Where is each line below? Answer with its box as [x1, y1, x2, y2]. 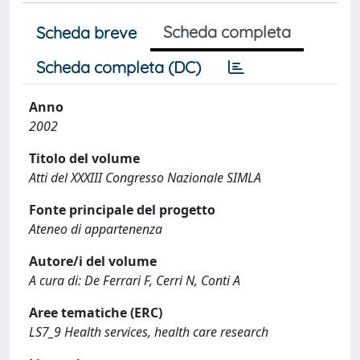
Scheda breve [36, 22, 137, 43]
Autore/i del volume [29, 252, 157, 270]
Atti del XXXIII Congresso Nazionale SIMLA [29, 169, 261, 186]
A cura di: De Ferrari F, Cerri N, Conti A [29, 272, 240, 289]
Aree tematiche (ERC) [29, 304, 162, 321]
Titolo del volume [29, 149, 140, 167]
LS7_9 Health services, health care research [29, 323, 268, 341]
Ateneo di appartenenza [29, 220, 162, 238]
